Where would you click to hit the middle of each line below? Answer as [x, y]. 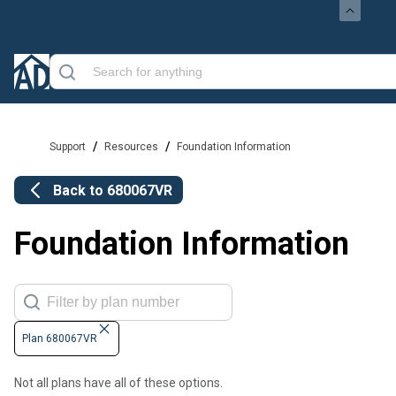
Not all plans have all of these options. [118, 383]
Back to [80, 190]
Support [68, 147]
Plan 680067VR [60, 339]
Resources [131, 147]
